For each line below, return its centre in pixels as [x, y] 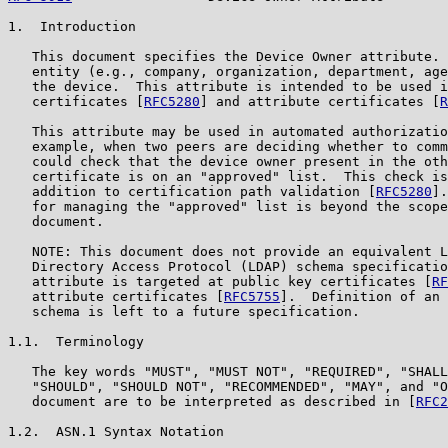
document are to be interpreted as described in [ [212, 401]
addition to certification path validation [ [192, 191]
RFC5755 [252, 296]
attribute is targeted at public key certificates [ [220, 281]
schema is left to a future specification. [184, 311]
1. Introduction [72, 26]
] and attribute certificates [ [320, 101]
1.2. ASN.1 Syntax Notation [116, 431]
